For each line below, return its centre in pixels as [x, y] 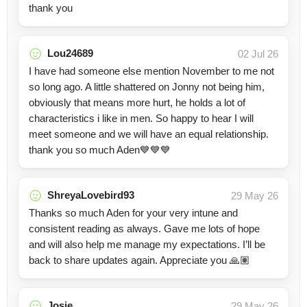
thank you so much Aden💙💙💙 [100, 150]
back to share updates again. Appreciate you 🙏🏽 [139, 260]
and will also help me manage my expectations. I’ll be [147, 244]
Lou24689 [70, 53]
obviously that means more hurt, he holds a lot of [137, 102]
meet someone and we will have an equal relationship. [149, 134]
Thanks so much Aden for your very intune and [133, 213]
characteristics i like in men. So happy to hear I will [141, 118]
